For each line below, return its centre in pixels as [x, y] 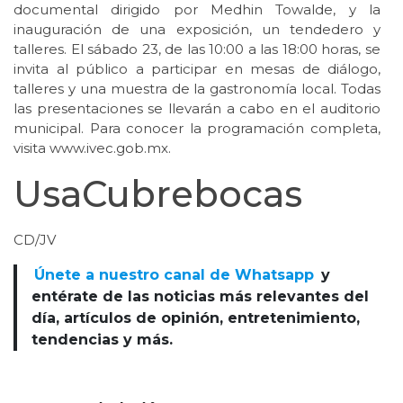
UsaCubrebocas [158, 194]
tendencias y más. [102, 340]
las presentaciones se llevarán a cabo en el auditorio [197, 109]
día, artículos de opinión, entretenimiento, [196, 318]
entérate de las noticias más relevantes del [200, 297]
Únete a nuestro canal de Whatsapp [175, 275]
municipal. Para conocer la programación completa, [197, 129]
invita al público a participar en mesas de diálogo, [197, 69]
